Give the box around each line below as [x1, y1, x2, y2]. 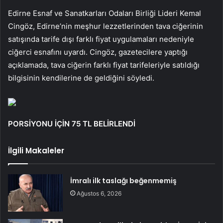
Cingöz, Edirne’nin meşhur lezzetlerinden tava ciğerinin [8, 21, 203, 31]
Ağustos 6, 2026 [77, 190, 122, 198]
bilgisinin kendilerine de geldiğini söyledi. [8, 73, 154, 83]
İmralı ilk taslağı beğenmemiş [70, 176, 177, 186]
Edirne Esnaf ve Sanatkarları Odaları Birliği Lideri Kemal [8, 8, 201, 18]
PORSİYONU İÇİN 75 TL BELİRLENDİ [8, 119, 135, 129]
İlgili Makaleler [8, 145, 64, 156]
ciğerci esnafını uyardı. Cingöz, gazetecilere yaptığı [8, 47, 188, 57]
